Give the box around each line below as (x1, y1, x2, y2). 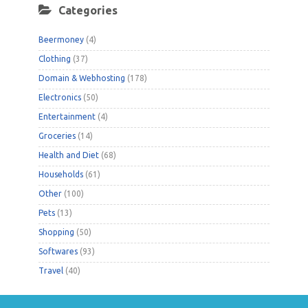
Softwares (38, 247, 78, 256)
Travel (38, 266, 63, 276)
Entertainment (38, 112, 96, 122)
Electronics (38, 93, 81, 102)
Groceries (38, 131, 76, 141)
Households (38, 170, 83, 179)
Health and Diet (38, 151, 99, 160)
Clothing (38, 54, 71, 64)
